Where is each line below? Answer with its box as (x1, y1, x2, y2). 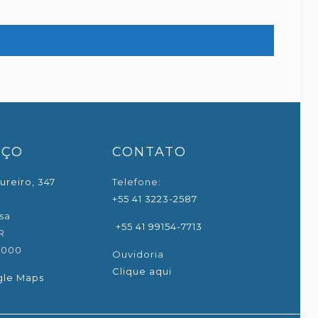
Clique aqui (112, 265, 172, 277)
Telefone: (112, 176, 162, 187)
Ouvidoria (112, 248, 165, 260)
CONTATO (112, 144, 187, 160)
